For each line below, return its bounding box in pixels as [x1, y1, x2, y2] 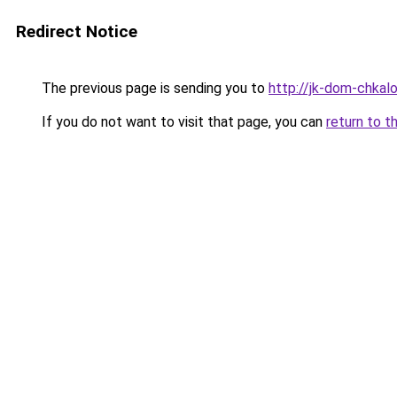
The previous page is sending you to [38, 80, 269, 97]
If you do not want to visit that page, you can [38, 113, 326, 130]
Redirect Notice [16, 21, 137, 42]
